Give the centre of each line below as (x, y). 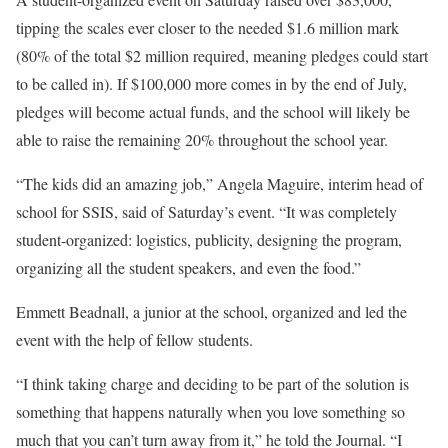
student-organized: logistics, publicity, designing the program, (209, 239)
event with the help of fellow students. (134, 339)
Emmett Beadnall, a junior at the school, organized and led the (211, 311)
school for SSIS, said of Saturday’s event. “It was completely (206, 211)
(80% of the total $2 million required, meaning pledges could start (222, 55)
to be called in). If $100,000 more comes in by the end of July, (211, 83)
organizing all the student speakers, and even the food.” (188, 267)
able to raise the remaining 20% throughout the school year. (202, 139)
